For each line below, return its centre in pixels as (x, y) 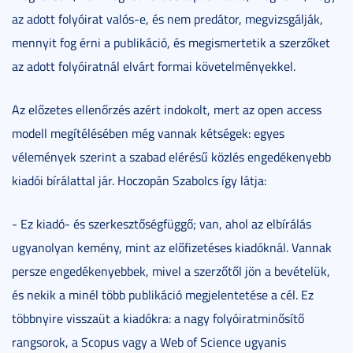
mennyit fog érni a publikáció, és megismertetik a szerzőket (171, 43)
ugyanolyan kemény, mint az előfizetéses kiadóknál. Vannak (172, 247)
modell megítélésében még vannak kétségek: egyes (148, 133)
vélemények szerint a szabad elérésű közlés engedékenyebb (171, 157)
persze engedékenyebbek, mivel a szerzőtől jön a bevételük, (171, 271)
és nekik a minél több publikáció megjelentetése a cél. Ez (163, 295)
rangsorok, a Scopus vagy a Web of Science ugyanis (149, 342)
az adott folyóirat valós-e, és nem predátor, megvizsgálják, (167, 19)
